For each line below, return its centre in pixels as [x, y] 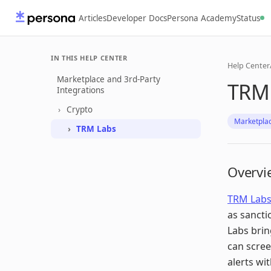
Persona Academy [202, 18]
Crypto [80, 109]
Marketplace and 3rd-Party [109, 79]
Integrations [80, 90]
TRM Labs [96, 129]
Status [248, 18]
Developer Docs [137, 18]
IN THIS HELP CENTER [89, 58]
